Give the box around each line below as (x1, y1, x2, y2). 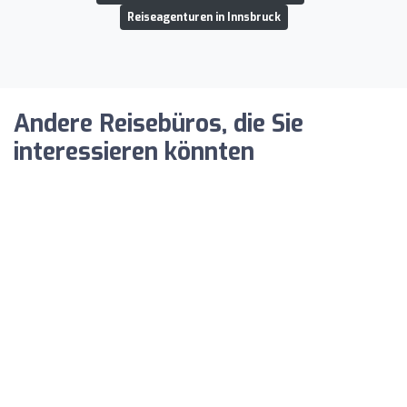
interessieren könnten (14, 135, 254, 168)
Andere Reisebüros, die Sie (14, 107, 303, 140)
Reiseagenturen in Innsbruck (126, 9, 281, 25)
